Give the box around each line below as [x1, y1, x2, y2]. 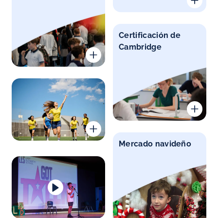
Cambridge [119, 42, 162, 52]
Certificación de [119, 30, 181, 40]
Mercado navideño [119, 139, 192, 149]
